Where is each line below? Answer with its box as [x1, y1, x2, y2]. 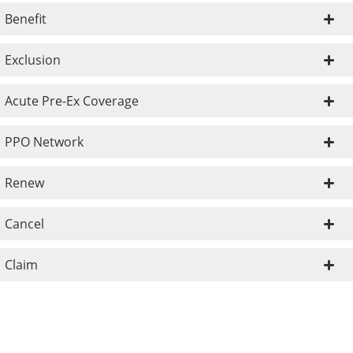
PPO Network [5, 133, 84, 150]
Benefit [5, 10, 46, 28]
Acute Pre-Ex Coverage [5, 92, 139, 110]
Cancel [5, 215, 44, 232]
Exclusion [5, 51, 61, 69]
